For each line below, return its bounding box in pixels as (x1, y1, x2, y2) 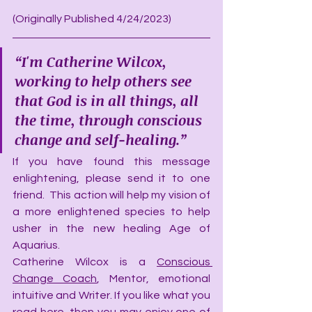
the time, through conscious (15, 110, 205, 130)
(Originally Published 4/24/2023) (13, 13, 171, 24)
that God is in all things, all (15, 91, 202, 110)
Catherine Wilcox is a (13, 256, 157, 267)
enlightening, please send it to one (13, 173, 210, 184)
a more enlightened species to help (13, 206, 210, 217)
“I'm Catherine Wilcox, (15, 52, 170, 71)
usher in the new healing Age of (13, 223, 210, 234)
